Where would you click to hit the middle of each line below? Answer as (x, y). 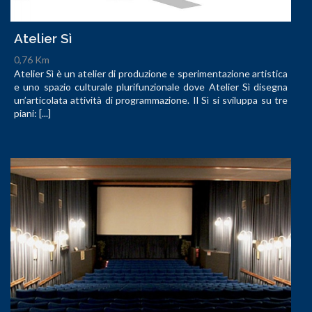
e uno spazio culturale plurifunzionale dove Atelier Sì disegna (151, 86)
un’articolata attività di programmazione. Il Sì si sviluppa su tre (151, 100)
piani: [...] (32, 113)
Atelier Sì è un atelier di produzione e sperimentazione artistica (151, 73)
